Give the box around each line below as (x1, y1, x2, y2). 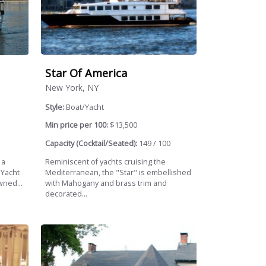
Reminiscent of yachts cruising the (45, 156, 166, 167)
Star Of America (45, 66, 128, 81)
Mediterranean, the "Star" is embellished (45, 167, 192, 178)
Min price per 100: (45, 120, 109, 131)
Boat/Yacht (66, 102, 104, 112)
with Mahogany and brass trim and (45, 178, 167, 188)
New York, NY (45, 81, 99, 93)
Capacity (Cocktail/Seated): (45, 138, 138, 149)
